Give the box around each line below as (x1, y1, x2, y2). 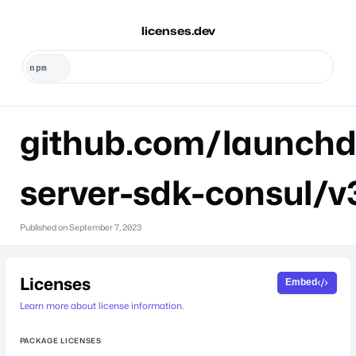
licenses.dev (141, 24, 215, 37)
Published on (19, 222, 69, 232)
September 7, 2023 (68, 222, 141, 232)
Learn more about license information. (19, 300, 184, 311)
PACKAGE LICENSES (19, 335, 102, 345)
